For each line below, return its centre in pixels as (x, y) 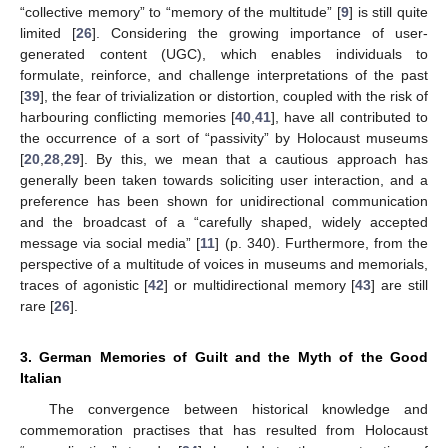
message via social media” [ (110, 242)
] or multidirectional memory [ (260, 284)
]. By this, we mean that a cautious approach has (254, 158)
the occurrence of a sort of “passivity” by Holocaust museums (224, 137)
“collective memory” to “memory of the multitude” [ (180, 11)
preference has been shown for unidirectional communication (224, 200)
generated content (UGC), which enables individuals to (224, 53)
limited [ (48, 32)
